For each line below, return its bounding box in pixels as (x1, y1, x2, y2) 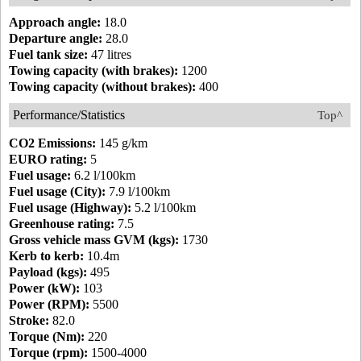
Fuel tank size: (9, 48, 88, 62)
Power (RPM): (9, 297, 89, 312)
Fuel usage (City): (9, 185, 106, 199)
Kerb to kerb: (9, 249, 84, 263)
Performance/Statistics (13, 108, 125, 122)
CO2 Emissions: (9, 136, 96, 151)
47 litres (88, 48, 131, 62)
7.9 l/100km (106, 185, 170, 199)
